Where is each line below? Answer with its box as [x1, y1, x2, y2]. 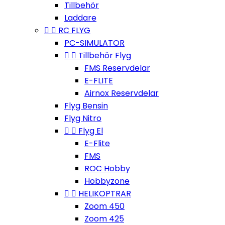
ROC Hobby [84, 163, 130, 174]
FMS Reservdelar [84, 62, 150, 74]
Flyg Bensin [64, 100, 108, 111]
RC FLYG [58, 25, 90, 36]
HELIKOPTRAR [78, 188, 131, 199]
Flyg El [78, 125, 103, 137]
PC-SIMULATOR [64, 37, 125, 49]
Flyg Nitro [64, 113, 101, 124]
